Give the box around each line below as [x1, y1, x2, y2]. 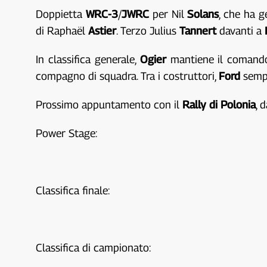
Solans [187, 8, 219, 20]
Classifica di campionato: [36, 241, 151, 254]
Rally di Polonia [182, 98, 256, 111]
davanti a [216, 24, 265, 37]
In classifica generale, [36, 53, 140, 66]
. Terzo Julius [116, 24, 180, 37]
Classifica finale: [36, 184, 110, 197]
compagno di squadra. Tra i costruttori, [36, 70, 219, 82]
